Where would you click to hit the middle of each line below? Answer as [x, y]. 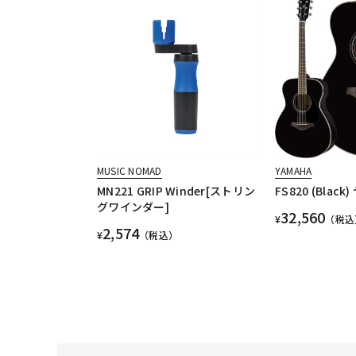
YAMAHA [293, 170]
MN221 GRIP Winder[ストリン [176, 190]
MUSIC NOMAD [130, 170]
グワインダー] [133, 206]
